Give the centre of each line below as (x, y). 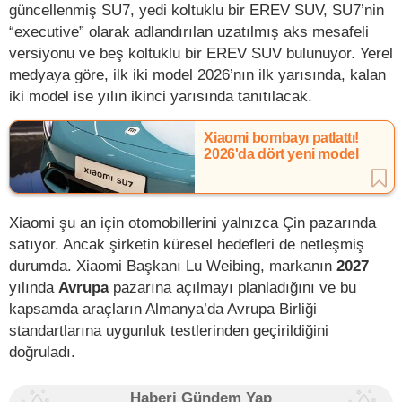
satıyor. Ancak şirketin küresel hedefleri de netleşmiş (187, 244)
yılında (34, 287)
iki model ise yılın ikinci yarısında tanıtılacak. (161, 96)
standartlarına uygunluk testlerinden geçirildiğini (169, 330)
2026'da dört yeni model (281, 153)
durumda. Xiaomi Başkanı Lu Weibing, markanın (173, 265)
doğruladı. (42, 351)
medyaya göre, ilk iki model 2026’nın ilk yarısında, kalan (197, 74)
